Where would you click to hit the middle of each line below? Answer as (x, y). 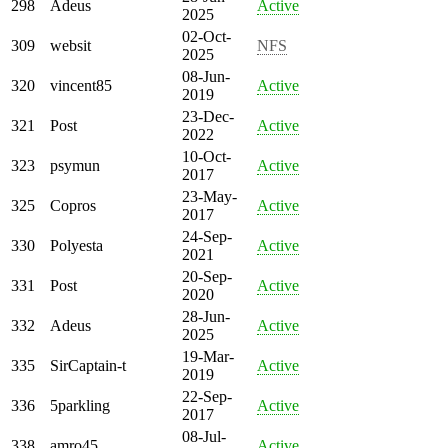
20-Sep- (207, 276)
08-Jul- (204, 436)
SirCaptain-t (88, 365)
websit (70, 45)
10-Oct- (206, 156)
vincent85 (81, 85)
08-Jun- (206, 76)
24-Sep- (207, 236)
